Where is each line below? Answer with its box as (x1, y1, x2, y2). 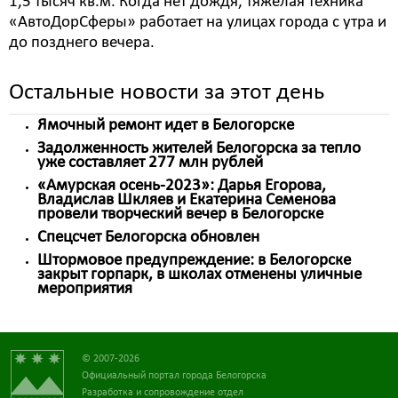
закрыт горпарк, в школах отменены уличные (37, 267, 362, 283)
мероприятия (37, 281, 132, 298)
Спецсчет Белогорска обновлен (37, 229, 259, 246)
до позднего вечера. (9, 35, 155, 52)
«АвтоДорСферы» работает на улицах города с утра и (9, 14, 386, 31)
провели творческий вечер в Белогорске (37, 206, 323, 223)
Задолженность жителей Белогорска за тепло (37, 140, 361, 157)
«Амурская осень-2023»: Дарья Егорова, (37, 178, 326, 195)
